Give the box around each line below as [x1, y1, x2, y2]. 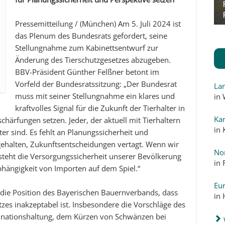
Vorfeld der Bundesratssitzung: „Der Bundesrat [15, 79, 177, 89]
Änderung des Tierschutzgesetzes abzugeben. [15, 55, 171, 65]
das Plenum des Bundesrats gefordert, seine [15, 31, 168, 41]
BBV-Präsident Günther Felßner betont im [15, 67, 160, 77]
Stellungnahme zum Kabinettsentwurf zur [15, 43, 159, 53]
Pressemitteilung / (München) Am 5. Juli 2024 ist [15, 19, 181, 29]
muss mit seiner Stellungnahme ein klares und [15, 91, 175, 101]
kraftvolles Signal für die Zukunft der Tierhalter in [15, 103, 185, 114]
